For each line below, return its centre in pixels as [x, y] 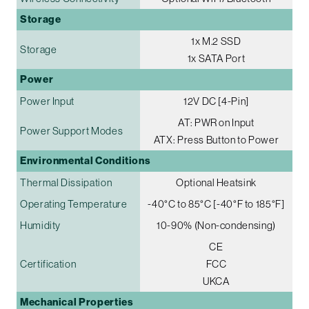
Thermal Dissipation [66, 183]
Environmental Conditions [86, 161]
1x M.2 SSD [216, 41]
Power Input [48, 101]
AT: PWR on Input [216, 123]
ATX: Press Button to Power [216, 140]
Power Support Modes [72, 131]
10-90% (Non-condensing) [216, 226]
